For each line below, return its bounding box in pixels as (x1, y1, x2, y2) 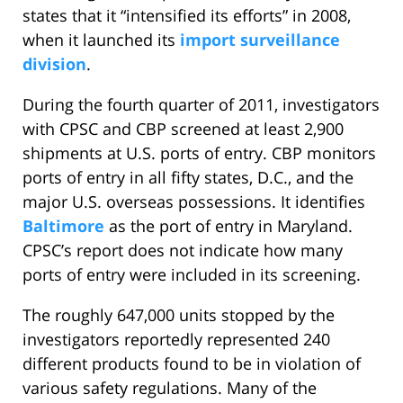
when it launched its (22, 29, 180, 51)
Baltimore (22, 215, 104, 237)
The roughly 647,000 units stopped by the (22, 304, 335, 327)
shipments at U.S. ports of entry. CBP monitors (22, 142, 376, 165)
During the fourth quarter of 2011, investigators (22, 94, 380, 116)
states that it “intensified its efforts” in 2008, (22, 4, 351, 27)
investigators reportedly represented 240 (22, 328, 330, 351)
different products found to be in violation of (22, 353, 361, 375)
